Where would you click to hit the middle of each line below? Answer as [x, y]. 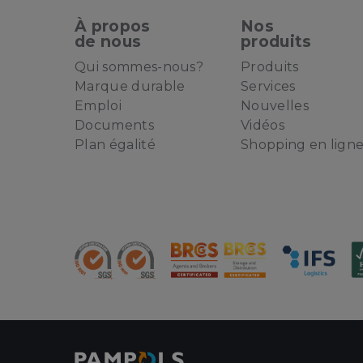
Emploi [98, 106]
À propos [113, 26]
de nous [108, 41]
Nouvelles [275, 106]
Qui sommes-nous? [139, 67]
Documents [114, 125]
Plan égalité [115, 145]
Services [268, 86]
